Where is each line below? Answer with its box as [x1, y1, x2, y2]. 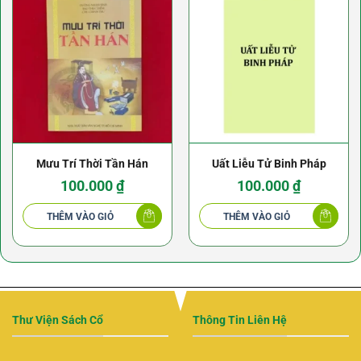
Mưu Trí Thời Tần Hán [36, 156, 148, 170]
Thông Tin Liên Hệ [193, 313, 287, 327]
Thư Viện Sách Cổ [12, 313, 103, 327]
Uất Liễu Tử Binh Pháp [211, 156, 326, 170]
